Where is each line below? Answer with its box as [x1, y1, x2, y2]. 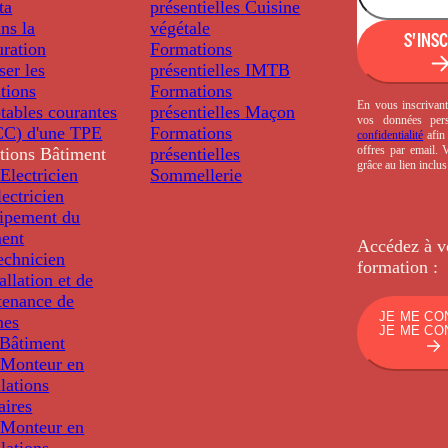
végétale [150, 17, 211, 38]
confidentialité [357, 127, 424, 142]
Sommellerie [150, 164, 243, 185]
